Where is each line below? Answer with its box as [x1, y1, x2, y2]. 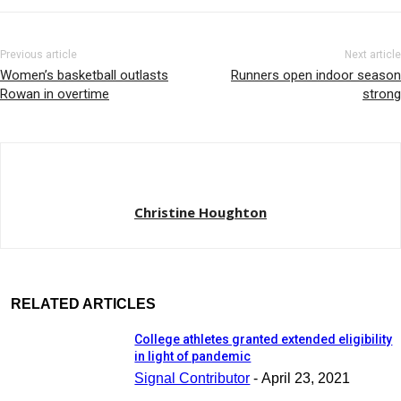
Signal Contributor [134, 371, 251, 387]
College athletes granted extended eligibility [134, 332, 393, 347]
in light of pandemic [134, 349, 252, 364]
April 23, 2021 [261, 371, 351, 387]
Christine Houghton [134, 202, 267, 221]
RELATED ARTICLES [11, 295, 156, 311]
